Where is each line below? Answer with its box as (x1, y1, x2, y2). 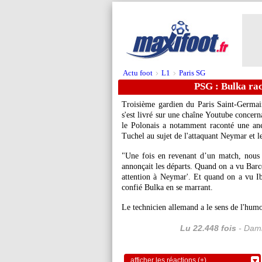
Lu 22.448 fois (180, 223, 236, 233)
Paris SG (179, 68, 205, 77)
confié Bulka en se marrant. (122, 183, 213, 192)
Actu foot (123, 68, 153, 77)
